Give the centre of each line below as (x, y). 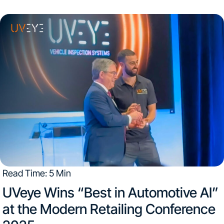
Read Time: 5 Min (36, 173)
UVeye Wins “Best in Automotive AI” (110, 192)
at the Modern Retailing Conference (109, 209)
